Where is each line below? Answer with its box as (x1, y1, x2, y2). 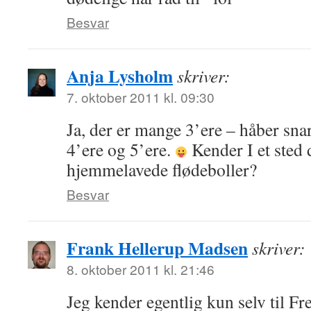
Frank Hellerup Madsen (67, 235, 248, 261)
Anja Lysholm (67, 62, 173, 89)
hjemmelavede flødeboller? (67, 158, 257, 181)
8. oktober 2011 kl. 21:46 (67, 260, 215, 278)
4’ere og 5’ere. (67, 137, 175, 161)
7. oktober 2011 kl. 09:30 (67, 87, 215, 106)
